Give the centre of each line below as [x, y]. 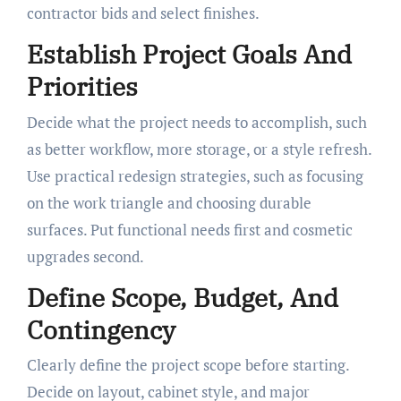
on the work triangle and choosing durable [169, 202]
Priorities [82, 87]
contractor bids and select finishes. [143, 13]
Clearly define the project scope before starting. [188, 365]
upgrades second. [85, 256]
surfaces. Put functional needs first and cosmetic [189, 229]
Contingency [101, 329]
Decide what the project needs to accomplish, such [196, 122]
